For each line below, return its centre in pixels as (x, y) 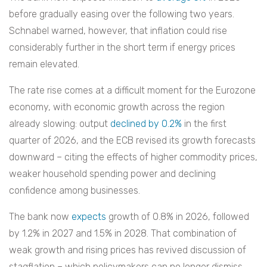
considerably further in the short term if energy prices (122, 48)
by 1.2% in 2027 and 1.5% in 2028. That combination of (123, 234)
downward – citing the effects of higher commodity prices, (133, 157)
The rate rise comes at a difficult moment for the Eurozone (132, 91)
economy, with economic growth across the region (117, 107)
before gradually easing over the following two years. (122, 14)
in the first (204, 124)
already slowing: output (60, 124)
